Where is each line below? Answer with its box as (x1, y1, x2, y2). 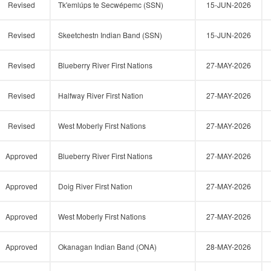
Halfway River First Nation (58, 90, 143, 100)
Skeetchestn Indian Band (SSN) (58, 30, 162, 40)
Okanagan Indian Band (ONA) (58, 241, 157, 252)
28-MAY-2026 (206, 241, 251, 252)
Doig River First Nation (58, 181, 132, 191)
